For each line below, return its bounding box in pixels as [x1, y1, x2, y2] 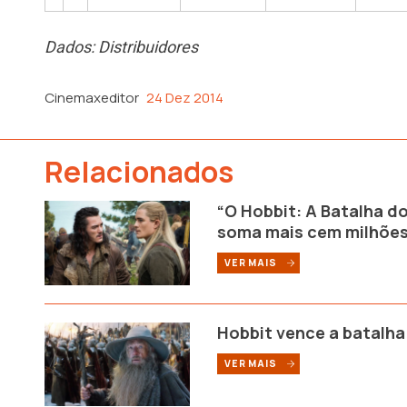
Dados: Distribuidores [45, 36, 198, 56]
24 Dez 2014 [146, 87, 223, 107]
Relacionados [45, 152, 233, 193]
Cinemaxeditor [45, 87, 139, 107]
